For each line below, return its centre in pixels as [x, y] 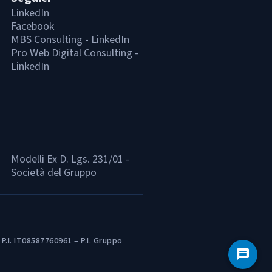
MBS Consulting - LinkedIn [70, 40]
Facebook [32, 26]
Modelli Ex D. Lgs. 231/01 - [70, 159]
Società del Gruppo [54, 173]
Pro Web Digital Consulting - [75, 53]
